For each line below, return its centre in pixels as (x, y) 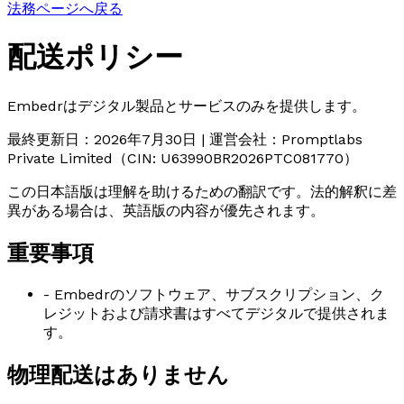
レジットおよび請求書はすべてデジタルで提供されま (216, 313)
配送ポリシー (95, 57)
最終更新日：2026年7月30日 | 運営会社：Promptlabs (185, 139)
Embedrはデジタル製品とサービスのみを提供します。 (187, 106)
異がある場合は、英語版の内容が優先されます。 (166, 210)
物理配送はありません (118, 375)
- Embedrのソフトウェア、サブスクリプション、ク (214, 294)
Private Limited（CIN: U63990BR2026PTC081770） (183, 158)
